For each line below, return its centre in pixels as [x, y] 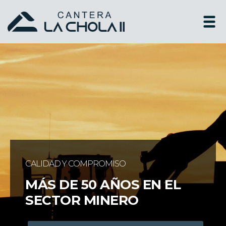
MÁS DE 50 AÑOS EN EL [103, 185]
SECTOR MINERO [82, 200]
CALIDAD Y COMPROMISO [75, 164]
